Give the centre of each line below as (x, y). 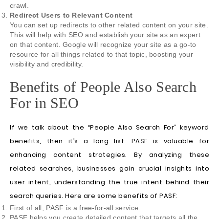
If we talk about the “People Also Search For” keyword (109, 128)
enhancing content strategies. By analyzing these (109, 155)
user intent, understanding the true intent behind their (109, 182)
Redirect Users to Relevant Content (71, 15)
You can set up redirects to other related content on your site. (109, 25)
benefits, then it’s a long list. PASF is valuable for (109, 141)
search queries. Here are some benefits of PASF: (94, 196)
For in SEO (44, 103)
